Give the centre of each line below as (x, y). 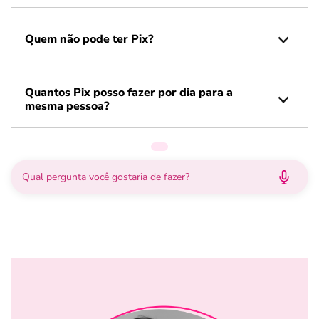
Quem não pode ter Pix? (89, 39)
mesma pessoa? (67, 106)
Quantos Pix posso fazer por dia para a (129, 93)
